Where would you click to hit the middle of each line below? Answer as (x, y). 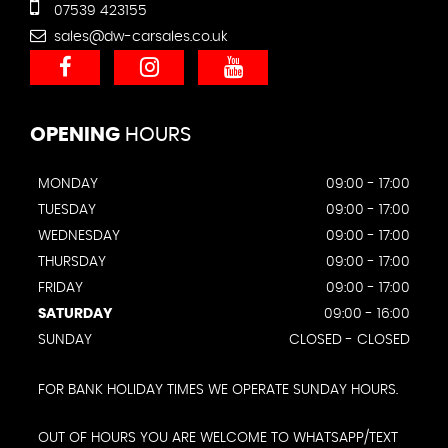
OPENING (75, 135)
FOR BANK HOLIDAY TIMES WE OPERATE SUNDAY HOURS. (218, 390)
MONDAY (68, 184)
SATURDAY (75, 314)
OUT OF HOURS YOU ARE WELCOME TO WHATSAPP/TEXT (218, 438)
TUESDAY (67, 210)
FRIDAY (60, 288)
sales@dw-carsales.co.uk (139, 37)
